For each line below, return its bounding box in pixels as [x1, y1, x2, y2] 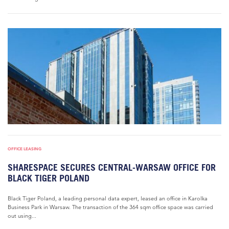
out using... [8, 212, 36, 219]
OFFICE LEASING [8, 146, 41, 151]
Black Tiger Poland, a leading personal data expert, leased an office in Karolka [8, 195, 208, 202]
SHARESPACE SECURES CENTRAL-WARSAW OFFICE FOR [8, 162, 216, 173]
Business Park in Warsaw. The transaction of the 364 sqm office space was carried [8, 203, 213, 211]
